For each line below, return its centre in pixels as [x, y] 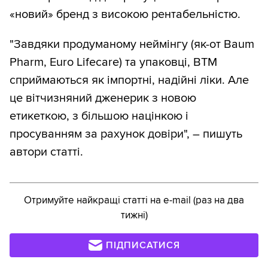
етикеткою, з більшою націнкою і [99, 116]
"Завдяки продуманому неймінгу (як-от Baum [132, 45]
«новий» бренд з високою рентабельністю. [125, 15]
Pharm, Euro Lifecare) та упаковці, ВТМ [113, 63]
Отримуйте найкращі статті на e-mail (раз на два [134, 200]
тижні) [134, 215]
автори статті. [46, 152]
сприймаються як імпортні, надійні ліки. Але [129, 80]
